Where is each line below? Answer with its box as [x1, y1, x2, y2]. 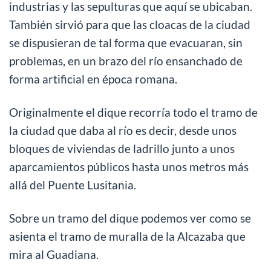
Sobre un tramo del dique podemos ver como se [9, 211, 251, 226]
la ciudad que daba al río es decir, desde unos [9, 123, 237, 138]
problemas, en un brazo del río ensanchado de [9, 54, 243, 68]
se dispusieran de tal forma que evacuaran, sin [9, 36, 243, 50]
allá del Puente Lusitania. [9, 178, 136, 192]
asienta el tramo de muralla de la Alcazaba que [9, 229, 246, 244]
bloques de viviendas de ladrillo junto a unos [9, 142, 235, 156]
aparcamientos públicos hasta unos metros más [9, 160, 249, 174]
